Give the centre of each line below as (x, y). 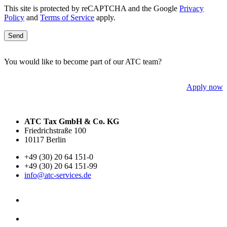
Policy (14, 17)
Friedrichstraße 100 (55, 130)
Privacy (192, 8)
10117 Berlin (45, 139)
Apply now (205, 87)
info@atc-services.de (58, 175)
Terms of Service (67, 17)
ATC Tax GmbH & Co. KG (72, 121)
